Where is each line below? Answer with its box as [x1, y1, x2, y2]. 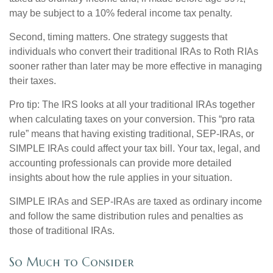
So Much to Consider [9, 254, 134, 270]
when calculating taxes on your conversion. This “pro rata [9, 114, 255, 125]
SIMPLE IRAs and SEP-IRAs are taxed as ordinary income [9, 196, 262, 207]
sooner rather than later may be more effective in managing [9, 61, 262, 72]
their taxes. [9, 76, 56, 87]
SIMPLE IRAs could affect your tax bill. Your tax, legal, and [9, 143, 260, 154]
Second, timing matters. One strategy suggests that [9, 32, 227, 43]
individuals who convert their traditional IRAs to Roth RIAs [9, 46, 258, 57]
